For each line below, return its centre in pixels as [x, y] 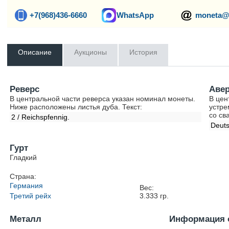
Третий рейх [31, 196]
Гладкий [24, 157]
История [144, 52]
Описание [35, 52]
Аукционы [91, 52]
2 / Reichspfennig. [41, 117]
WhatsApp [135, 15]
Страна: [23, 176]
